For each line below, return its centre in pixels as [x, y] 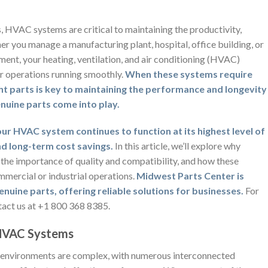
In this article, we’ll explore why [177, 146]
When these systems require [189, 74]
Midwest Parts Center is [190, 176]
